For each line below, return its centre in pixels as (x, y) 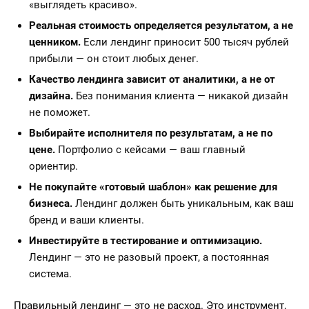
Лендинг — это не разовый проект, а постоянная (149, 257)
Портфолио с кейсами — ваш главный (150, 150)
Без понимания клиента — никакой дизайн (181, 96)
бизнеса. (51, 203)
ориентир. (53, 166)
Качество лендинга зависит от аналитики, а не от (152, 79)
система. (50, 274)
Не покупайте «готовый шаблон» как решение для (153, 187)
